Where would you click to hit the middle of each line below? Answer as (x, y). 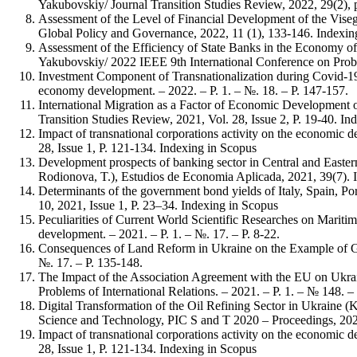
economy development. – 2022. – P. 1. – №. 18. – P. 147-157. (193, 90)
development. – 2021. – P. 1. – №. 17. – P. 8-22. (159, 233)
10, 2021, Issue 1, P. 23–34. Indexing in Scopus (158, 205)
